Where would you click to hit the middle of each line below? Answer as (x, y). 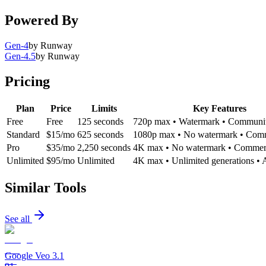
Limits (104, 108)
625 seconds (100, 134)
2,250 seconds (104, 147)
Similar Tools (45, 187)
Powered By (42, 20)
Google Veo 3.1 (34, 255)
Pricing (27, 81)
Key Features (220, 108)
